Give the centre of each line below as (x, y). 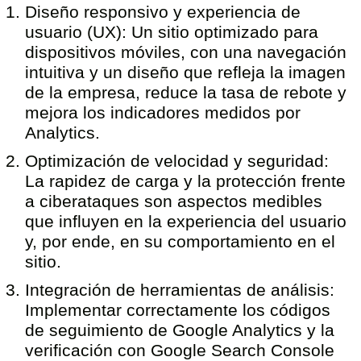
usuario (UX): (76, 32)
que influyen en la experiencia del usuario (186, 221)
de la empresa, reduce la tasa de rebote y (186, 92)
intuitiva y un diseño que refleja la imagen (186, 72)
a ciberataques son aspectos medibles (174, 201)
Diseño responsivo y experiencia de (163, 12)
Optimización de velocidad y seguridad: (177, 161)
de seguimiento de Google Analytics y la (180, 330)
